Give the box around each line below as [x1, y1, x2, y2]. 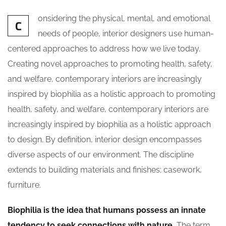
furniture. [8, 180, 41, 190]
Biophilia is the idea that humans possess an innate [8, 205, 206, 215]
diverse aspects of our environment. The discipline [8, 150, 194, 159]
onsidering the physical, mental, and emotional [38, 14, 210, 23]
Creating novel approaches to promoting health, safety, [8, 59, 212, 69]
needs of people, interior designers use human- [38, 29, 214, 38]
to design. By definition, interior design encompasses [8, 135, 202, 144]
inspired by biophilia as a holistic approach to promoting [8, 89, 215, 99]
